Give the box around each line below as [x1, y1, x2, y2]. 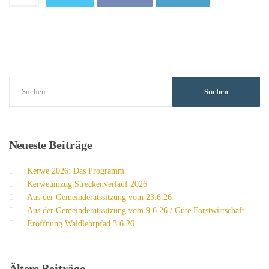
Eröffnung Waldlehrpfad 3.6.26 [27, 219, 134, 229]
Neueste [9, 138, 46, 152]
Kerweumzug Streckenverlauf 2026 [27, 180, 147, 189]
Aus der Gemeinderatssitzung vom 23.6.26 [27, 193, 172, 202]
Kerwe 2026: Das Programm [27, 166, 124, 176]
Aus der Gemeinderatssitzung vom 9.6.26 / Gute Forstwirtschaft [27, 206, 244, 216]
